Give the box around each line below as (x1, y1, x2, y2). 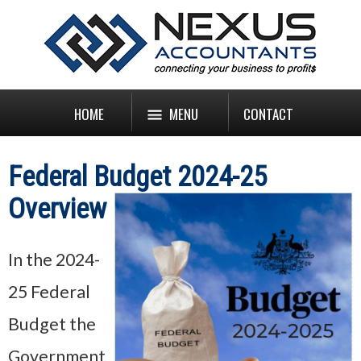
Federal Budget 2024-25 (8, 160, 267, 193)
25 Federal (8, 281, 90, 303)
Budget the (8, 313, 96, 335)
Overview (8, 193, 106, 225)
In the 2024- (8, 249, 100, 271)
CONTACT (243, 104, 293, 124)
